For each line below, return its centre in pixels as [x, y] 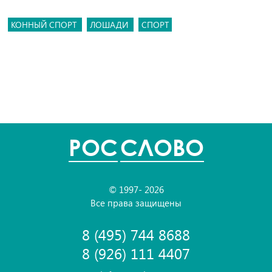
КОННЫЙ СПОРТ [45, 25]
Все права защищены [136, 203]
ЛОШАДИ [110, 25]
